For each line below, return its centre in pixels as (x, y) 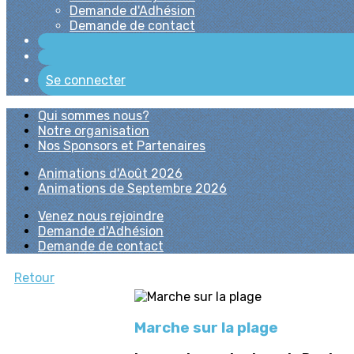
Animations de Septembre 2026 (132, 188)
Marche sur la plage (206, 328)
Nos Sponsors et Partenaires (122, 146)
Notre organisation (94, 131)
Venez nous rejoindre (101, 216)
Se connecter (86, 80)
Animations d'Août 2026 (110, 173)
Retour (34, 278)
